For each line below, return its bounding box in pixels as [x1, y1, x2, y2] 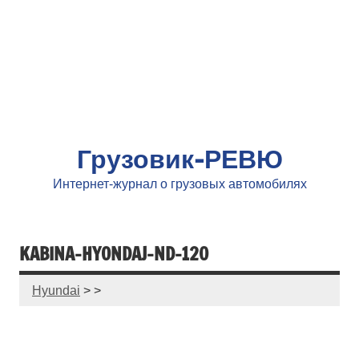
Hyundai [32, 283, 80, 297]
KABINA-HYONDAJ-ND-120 [19, 240, 208, 266]
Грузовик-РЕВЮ [76, 140, 283, 177]
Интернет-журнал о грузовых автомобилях [52, 177, 307, 191]
